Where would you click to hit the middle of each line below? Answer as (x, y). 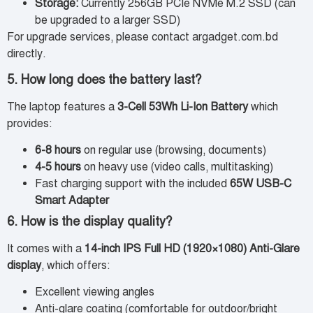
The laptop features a (62, 107)
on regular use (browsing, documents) (174, 150)
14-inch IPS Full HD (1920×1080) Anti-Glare (192, 249)
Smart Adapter (72, 201)
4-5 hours (58, 167)
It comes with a (46, 249)
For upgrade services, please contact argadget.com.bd (143, 37)
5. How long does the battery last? (104, 79)
